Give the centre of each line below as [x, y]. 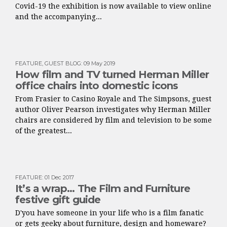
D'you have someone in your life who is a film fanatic [109, 213]
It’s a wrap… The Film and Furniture [103, 188]
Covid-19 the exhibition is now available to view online [113, 6]
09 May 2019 [99, 63]
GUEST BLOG [63, 63]
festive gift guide [58, 200]
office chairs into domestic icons [97, 86]
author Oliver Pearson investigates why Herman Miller [113, 109]
